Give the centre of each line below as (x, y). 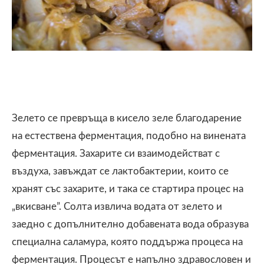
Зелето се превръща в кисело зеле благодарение (127, 118)
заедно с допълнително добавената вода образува (130, 224)
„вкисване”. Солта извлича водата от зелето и (117, 206)
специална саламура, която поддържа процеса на (127, 242)
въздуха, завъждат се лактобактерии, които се (120, 171)
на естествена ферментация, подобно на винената (129, 136)
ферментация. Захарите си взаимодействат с (116, 153)
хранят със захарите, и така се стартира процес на (128, 189)
